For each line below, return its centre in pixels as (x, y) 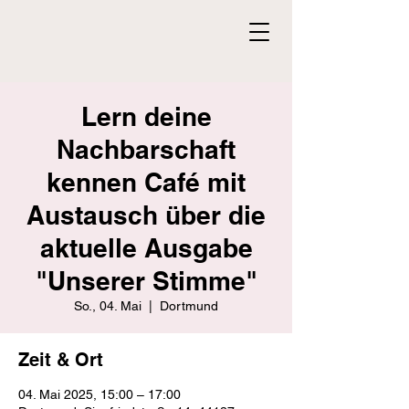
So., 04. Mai (108, 306)
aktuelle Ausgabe (146, 248)
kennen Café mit (146, 182)
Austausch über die (146, 215)
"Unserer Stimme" (146, 281)
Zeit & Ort (61, 360)
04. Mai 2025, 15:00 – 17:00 (100, 394)
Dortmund (189, 306)
